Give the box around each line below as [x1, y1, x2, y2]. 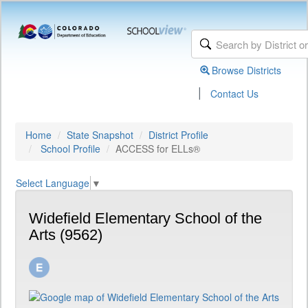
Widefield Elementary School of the [29, 210, 262, 228]
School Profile [41, 142, 100, 155]
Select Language [16, 176, 89, 190]
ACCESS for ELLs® [115, 142, 200, 155]
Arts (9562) [29, 226, 102, 244]
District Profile [148, 128, 208, 142]
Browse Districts [212, 63, 282, 77]
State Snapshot [67, 128, 133, 142]
